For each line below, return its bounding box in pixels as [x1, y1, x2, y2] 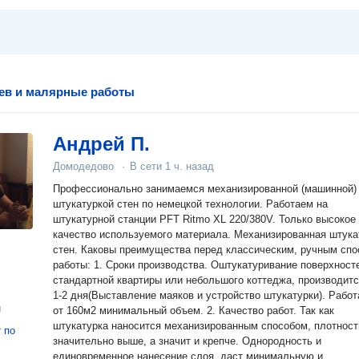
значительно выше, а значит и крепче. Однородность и [53, 335, 321, 347]
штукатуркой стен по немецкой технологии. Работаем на [53, 198, 328, 210]
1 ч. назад [165, 160, 214, 172]
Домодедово [53, 160, 114, 172]
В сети [130, 160, 165, 172]
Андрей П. [53, 133, 150, 155]
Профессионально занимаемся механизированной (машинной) [53, 183, 208, 195]
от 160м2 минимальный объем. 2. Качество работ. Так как [53, 305, 207, 317]
